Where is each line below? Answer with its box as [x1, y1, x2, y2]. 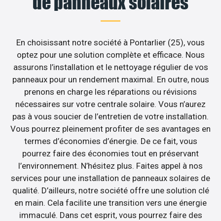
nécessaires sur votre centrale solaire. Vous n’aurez [15, 99, 206, 110]
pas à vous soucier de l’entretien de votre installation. [12, 111, 209, 122]
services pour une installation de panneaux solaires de [11, 173, 210, 184]
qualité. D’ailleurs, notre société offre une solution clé [12, 185, 209, 196]
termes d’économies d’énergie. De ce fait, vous [24, 136, 197, 147]
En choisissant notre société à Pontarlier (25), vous [16, 37, 205, 48]
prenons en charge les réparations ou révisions [24, 87, 197, 97]
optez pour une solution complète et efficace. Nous [16, 50, 205, 60]
